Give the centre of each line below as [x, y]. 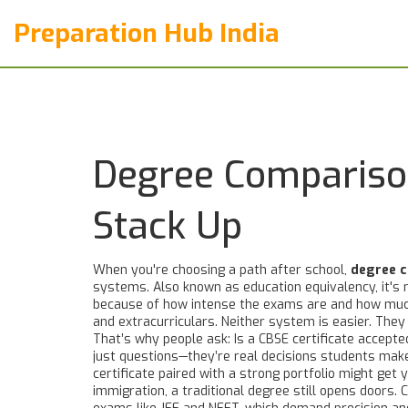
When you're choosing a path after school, [222, 270]
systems [120, 287]
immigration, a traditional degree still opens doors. [247, 391]
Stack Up [168, 226]
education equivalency [309, 287]
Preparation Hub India [147, 33]
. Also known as [195, 287]
